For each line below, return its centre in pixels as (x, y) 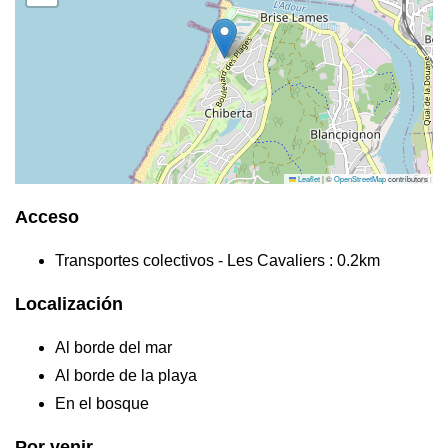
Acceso (47, 217)
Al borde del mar (113, 348)
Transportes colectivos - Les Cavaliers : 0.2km (217, 261)
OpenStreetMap (360, 179)
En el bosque (102, 404)
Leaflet (308, 179)
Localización (69, 304)
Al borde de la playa (126, 376)
